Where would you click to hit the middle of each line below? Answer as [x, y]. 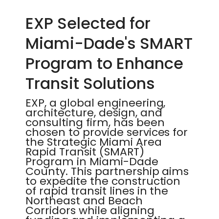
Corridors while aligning [90, 210]
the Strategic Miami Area [94, 142]
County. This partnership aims [107, 171]
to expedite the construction [103, 181]
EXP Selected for [88, 23]
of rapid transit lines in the [97, 191]
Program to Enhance [104, 63]
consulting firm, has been [95, 122]
